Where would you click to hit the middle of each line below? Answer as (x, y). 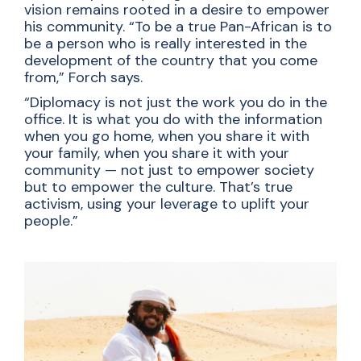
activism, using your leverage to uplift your (167, 203)
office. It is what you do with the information (173, 119)
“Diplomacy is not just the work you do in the (176, 102)
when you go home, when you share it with (167, 136)
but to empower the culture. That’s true (158, 187)
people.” (51, 220)
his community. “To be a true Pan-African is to (178, 26)
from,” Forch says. (85, 77)
